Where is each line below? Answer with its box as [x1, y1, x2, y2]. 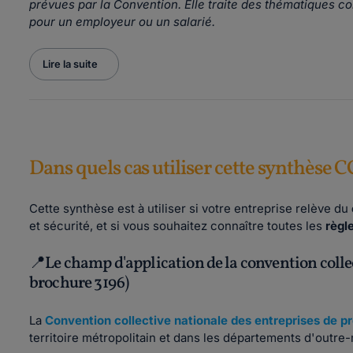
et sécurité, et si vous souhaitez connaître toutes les [29, 218, 325, 233]
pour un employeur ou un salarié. [29, 14, 215, 29]
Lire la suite [43, 58, 98, 70]
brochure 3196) [29, 272, 129, 295]
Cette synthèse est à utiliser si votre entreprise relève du [29, 201, 351, 216]
